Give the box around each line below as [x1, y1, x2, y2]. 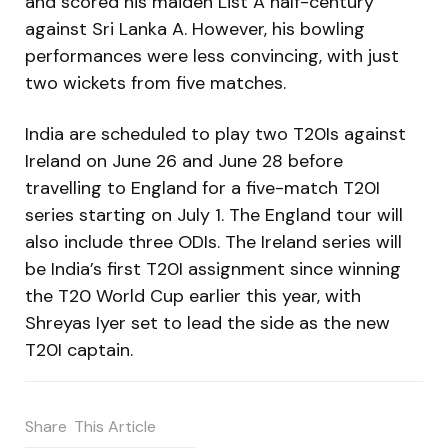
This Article [74, 416, 156, 438]
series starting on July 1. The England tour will [25, 202, 403, 227]
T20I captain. [25, 337, 133, 362]
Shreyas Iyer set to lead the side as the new [25, 310, 390, 335]
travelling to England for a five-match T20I [25, 175, 380, 200]
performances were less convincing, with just [25, 43, 399, 68]
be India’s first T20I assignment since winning [25, 256, 401, 281]
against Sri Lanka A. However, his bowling [25, 16, 365, 41]
